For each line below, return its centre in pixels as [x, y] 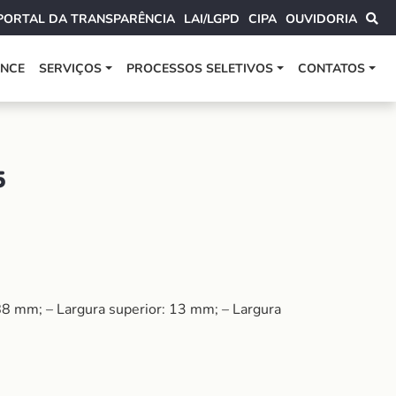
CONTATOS [332, 69]
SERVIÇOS [71, 69]
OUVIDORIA [321, 19]
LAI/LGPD [212, 19]
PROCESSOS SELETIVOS [200, 69]
